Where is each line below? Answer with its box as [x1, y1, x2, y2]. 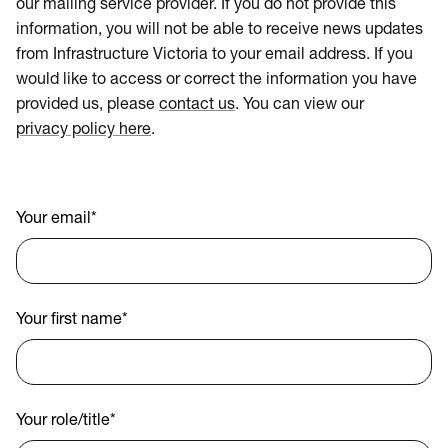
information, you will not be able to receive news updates [16, 22, 423, 38]
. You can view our [235, 97, 364, 113]
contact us [159, 97, 235, 113]
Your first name [16, 312, 122, 328]
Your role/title [16, 413, 110, 429]
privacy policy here [16, 122, 151, 138]
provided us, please [16, 97, 155, 113]
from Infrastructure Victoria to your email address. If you [16, 47, 413, 63]
